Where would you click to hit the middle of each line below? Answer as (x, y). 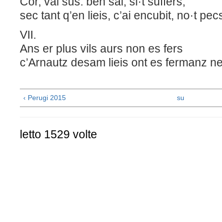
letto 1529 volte (58, 135)
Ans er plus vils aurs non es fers (112, 49)
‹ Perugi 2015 (45, 98)
